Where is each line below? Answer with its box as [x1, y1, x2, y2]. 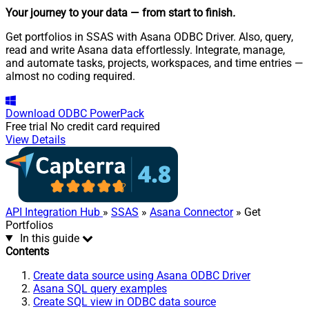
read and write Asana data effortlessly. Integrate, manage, [6, 43, 285, 57]
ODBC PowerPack [58, 106, 144, 120]
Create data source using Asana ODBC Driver [33, 268, 250, 282]
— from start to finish [130, 6, 232, 19]
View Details [6, 132, 66, 146]
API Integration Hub [6, 205, 103, 219]
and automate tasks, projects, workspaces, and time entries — [6, 56, 303, 70]
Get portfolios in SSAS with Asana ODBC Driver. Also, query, [6, 30, 293, 43]
